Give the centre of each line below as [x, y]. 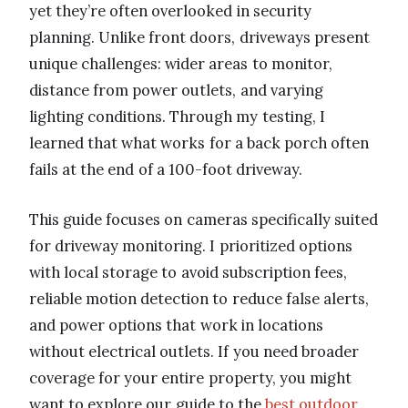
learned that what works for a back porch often [199, 143]
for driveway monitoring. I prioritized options [191, 245]
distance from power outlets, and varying [176, 90]
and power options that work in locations [176, 325]
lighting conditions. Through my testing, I [177, 116]
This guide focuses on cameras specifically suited [204, 219]
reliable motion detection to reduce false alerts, [199, 298]
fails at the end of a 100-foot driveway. [166, 169]
